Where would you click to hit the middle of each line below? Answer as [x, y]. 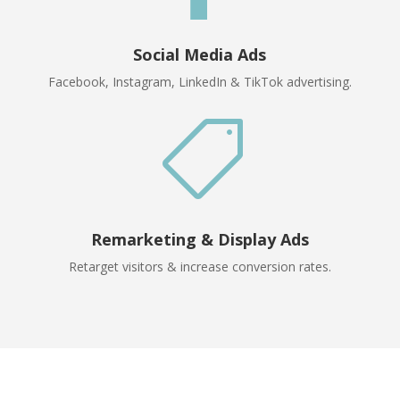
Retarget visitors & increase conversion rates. [200, 267]
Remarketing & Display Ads [200, 240]
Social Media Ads [200, 55]
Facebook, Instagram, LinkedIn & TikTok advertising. [200, 82]
